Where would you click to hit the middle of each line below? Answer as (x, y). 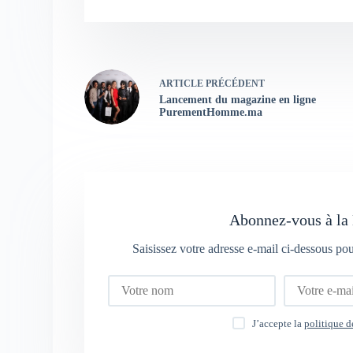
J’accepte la (279, 324)
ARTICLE (182, 83)
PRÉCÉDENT (234, 83)
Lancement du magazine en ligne (238, 99)
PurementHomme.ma (211, 112)
